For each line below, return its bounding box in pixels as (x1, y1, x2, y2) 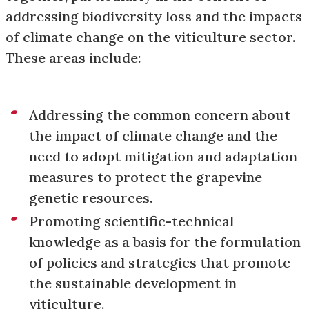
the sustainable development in (29, 275, 237, 292)
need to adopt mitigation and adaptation (29, 148, 297, 166)
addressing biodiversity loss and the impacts (6, 8, 302, 26)
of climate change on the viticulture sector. (6, 28, 296, 46)
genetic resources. (29, 189, 153, 207)
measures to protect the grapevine (29, 168, 262, 186)
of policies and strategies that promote (29, 254, 290, 272)
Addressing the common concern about (29, 106, 290, 124)
